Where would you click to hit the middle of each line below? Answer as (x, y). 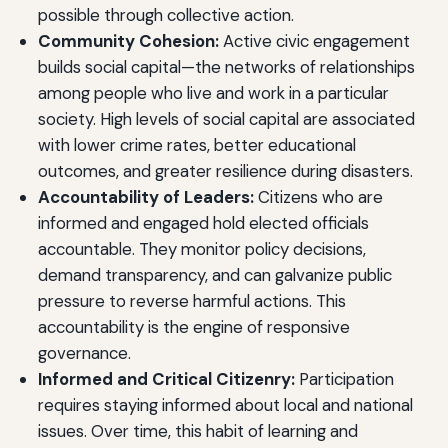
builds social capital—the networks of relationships (226, 67)
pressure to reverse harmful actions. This (191, 301)
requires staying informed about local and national (225, 405)
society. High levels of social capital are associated (226, 119)
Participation (344, 379)
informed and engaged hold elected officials (203, 223)
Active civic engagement (314, 41)
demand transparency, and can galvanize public (214, 275)
